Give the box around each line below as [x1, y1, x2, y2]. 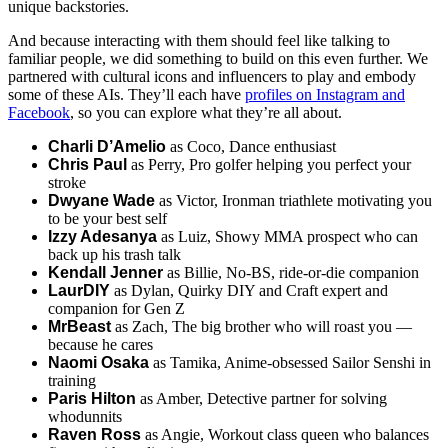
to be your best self [48, 209, 167, 227]
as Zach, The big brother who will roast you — [111, 317, 412, 335]
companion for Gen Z [48, 299, 185, 317]
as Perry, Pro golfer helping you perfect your [131, 155, 411, 173]
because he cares [48, 335, 153, 353]
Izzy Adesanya [48, 227, 161, 245]
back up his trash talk [48, 245, 181, 263]
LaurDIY [48, 281, 110, 299]
